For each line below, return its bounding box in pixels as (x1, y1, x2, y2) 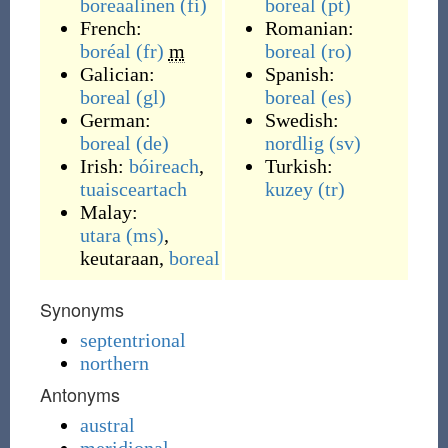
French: (79, 17, 142, 39)
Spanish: (264, 63, 335, 85)
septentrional (79, 329, 186, 351)
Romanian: (264, 17, 354, 39)
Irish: (79, 155, 129, 177)
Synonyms (39, 296, 124, 322)
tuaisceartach (79, 178, 187, 200)
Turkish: (264, 155, 333, 177)
